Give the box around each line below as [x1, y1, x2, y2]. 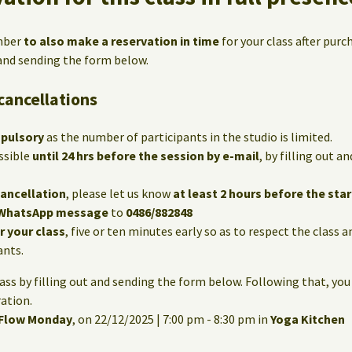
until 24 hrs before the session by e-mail [32, 148, 259, 163]
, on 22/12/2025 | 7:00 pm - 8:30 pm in [72, 311, 270, 327]
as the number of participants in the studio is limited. [44, 129, 332, 145]
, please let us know [66, 185, 173, 201]
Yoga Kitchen [270, 311, 345, 327]
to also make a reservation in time [24, 33, 219, 49]
